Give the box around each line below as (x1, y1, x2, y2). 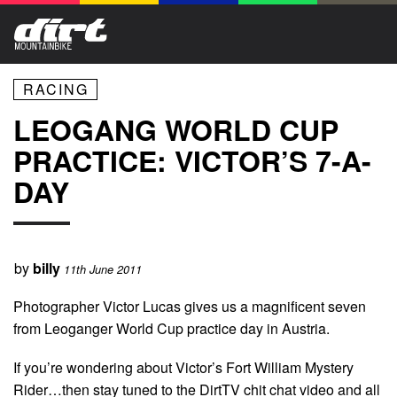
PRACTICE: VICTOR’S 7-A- (13, 140, 371, 182)
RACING (22, 79, 89, 99)
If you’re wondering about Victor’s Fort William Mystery (13, 356, 354, 378)
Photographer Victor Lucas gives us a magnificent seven (13, 295, 366, 316)
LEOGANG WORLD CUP (13, 109, 339, 151)
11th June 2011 (64, 261, 142, 278)
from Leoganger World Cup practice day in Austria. (13, 317, 330, 339)
